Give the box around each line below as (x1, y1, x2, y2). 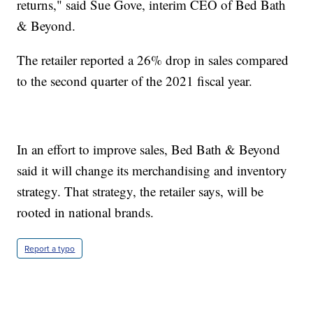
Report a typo (24, 242, 75, 255)
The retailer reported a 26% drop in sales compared (17, 51, 289, 69)
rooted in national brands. (17, 203, 154, 221)
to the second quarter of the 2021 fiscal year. (17, 72, 253, 90)
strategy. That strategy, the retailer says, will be (17, 182, 264, 201)
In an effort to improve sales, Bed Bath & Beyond (17, 140, 281, 159)
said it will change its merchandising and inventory (17, 161, 288, 180)
